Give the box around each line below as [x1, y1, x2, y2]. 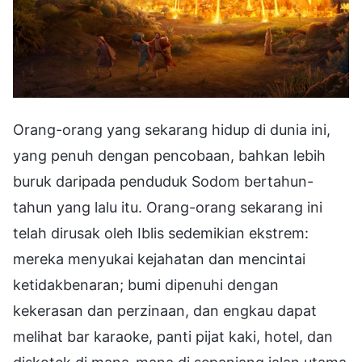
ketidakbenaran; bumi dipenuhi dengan [13, 276, 279, 293]
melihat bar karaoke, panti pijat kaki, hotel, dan [13, 327, 333, 345]
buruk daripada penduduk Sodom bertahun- [13, 172, 314, 190]
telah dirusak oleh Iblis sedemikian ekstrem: [13, 224, 309, 242]
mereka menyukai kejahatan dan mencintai [13, 250, 305, 267]
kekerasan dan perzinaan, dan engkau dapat [13, 301, 317, 319]
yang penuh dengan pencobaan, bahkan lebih [13, 146, 326, 164]
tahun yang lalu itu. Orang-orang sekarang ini [13, 198, 322, 216]
